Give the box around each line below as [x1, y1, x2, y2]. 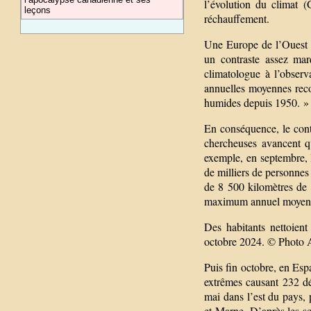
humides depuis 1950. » [204, 94, 309, 110]
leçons [24, 5, 51, 15]
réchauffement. [204, 10, 269, 26]
